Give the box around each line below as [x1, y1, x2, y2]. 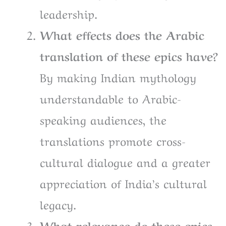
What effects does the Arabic [40, 25, 204, 43]
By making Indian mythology [40, 68, 196, 85]
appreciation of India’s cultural [40, 174, 207, 191]
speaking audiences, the [40, 110, 166, 128]
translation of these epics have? [40, 46, 218, 64]
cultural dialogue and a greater [40, 152, 210, 170]
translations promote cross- [40, 131, 186, 149]
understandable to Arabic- [40, 89, 181, 106]
